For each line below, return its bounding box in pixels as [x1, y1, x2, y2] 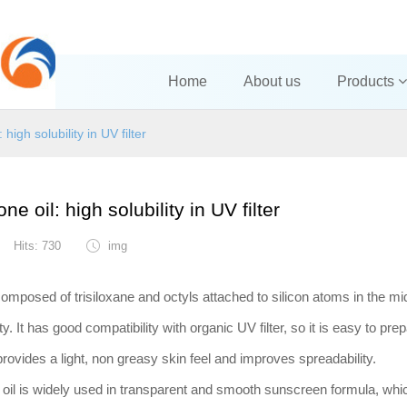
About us [243, 74, 301, 89]
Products [337, 74, 398, 89]
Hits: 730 [13, 239, 65, 253]
